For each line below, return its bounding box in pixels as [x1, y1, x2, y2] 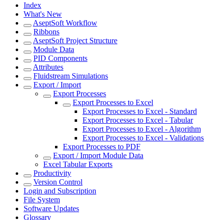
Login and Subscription [24, 186, 96, 195]
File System [24, 195, 60, 204]
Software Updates [24, 204, 79, 213]
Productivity [33, 168, 71, 177]
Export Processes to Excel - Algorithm [82, 124, 201, 133]
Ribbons [33, 27, 59, 36]
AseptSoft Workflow [33, 18, 97, 27]
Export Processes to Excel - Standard [82, 107, 197, 115]
